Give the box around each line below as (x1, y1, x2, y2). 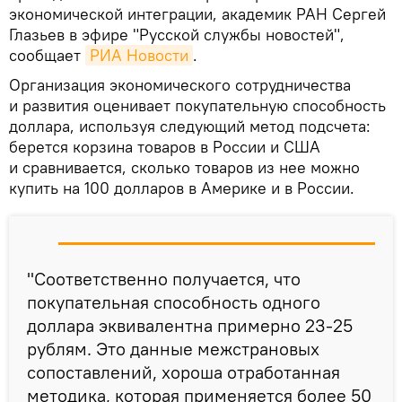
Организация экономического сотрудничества (9, 74, 351, 96)
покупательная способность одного (27, 291, 320, 314)
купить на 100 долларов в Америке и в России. (9, 178, 354, 199)
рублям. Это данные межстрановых (27, 337, 319, 361)
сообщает (9, 45, 85, 66)
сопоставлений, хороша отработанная (27, 361, 340, 384)
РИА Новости (90, 45, 188, 66)
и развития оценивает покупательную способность (9, 95, 386, 117)
